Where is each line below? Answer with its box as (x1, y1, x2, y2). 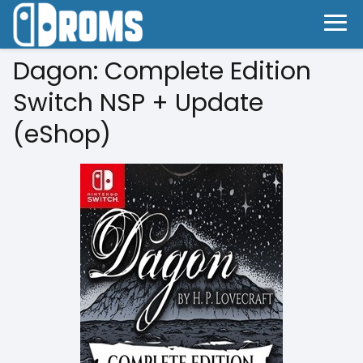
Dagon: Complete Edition (13, 54, 311, 88)
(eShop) (13, 117, 111, 152)
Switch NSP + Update (13, 86, 263, 120)
